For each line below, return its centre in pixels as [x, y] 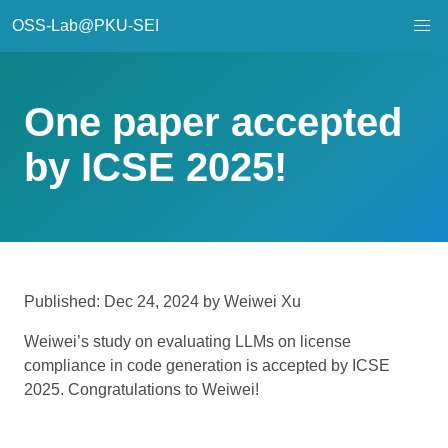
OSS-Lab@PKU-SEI [85, 25]
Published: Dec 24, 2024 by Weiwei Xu [162, 301]
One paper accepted [213, 122]
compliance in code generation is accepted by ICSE [207, 365]
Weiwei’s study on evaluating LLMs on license [187, 341]
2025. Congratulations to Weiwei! [141, 389]
